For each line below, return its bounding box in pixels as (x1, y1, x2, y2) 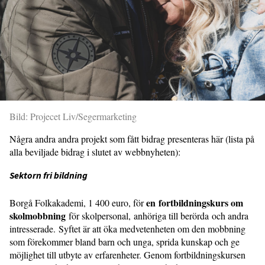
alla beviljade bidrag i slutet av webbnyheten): (9, 146, 183, 159)
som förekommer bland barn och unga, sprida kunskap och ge (9, 235, 240, 248)
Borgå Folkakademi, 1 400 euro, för (9, 196, 146, 209)
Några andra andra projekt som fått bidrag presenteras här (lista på (9, 132, 254, 146)
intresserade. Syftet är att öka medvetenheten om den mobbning (9, 222, 245, 235)
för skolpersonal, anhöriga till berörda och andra (69, 209, 248, 222)
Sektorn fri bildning (9, 169, 88, 182)
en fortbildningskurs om (146, 196, 243, 210)
